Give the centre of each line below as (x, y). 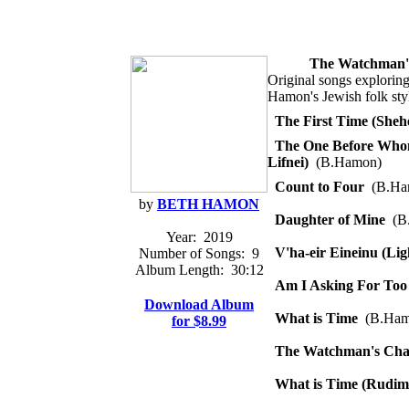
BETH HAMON (208, 204)
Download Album (199, 304)
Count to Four (320, 187)
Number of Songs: (192, 253)
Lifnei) (288, 162)
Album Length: (179, 270)
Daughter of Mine (330, 220)
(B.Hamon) (345, 162)
